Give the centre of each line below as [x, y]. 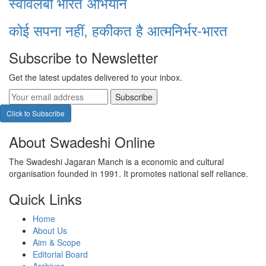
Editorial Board [60, 254]
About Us [50, 230]
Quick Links [45, 198]
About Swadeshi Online [82, 141]
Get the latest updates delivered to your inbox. [96, 77]
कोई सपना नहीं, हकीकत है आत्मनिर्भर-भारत [118, 30]
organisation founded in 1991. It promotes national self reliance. [129, 173]
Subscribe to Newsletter [83, 57]
